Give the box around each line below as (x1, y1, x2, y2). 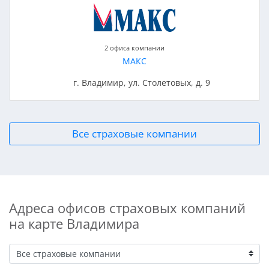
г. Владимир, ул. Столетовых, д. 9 (73, 77, 210, 89)
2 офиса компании (104, 43, 165, 53)
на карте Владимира (9, 214, 139, 233)
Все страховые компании (72, 127, 197, 141)
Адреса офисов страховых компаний (9, 198, 246, 217)
